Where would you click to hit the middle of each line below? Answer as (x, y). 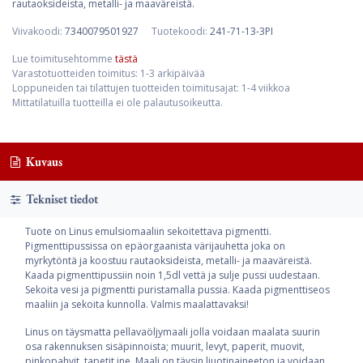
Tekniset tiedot (60, 199)
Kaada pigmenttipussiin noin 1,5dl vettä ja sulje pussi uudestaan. (173, 275)
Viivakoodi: (38, 31)
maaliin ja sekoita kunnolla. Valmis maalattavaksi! (137, 305)
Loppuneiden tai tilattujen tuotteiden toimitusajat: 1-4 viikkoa (151, 88)
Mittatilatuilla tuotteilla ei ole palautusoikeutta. (117, 102)
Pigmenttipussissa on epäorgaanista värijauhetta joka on (155, 246)
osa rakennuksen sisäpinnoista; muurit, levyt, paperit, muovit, (165, 347)
